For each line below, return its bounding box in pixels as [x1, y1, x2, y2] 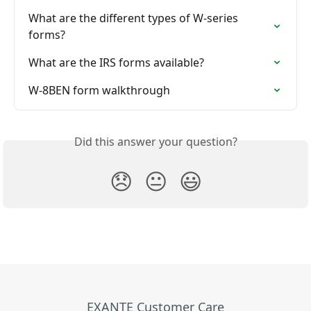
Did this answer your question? [74, 134, 237, 150]
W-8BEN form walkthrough [28, 83, 170, 99]
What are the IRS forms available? [28, 55, 204, 71]
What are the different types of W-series [28, 10, 241, 26]
